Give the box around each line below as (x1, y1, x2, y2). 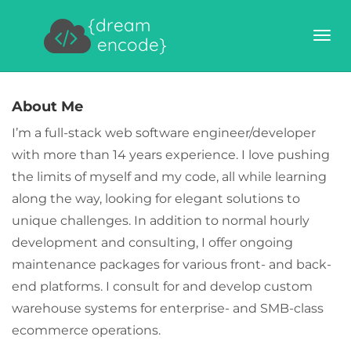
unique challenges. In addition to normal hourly (12, 213, 309, 228)
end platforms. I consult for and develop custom (12, 279, 313, 294)
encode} (88, 34, 167, 56)
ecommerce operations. (12, 323, 161, 338)
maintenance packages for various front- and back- (12, 257, 331, 272)
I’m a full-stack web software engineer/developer (12, 125, 316, 140)
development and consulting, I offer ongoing (12, 235, 293, 250)
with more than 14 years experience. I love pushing (12, 147, 330, 162)
